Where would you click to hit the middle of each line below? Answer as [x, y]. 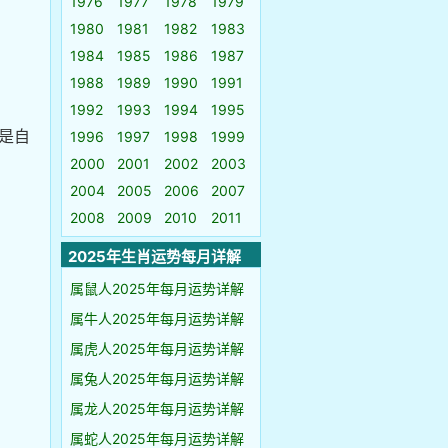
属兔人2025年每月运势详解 [157, 378]
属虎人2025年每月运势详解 [157, 348]
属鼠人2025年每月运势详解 [157, 288]
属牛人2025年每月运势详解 [157, 318]
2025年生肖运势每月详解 [154, 256]
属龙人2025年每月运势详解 [157, 408]
